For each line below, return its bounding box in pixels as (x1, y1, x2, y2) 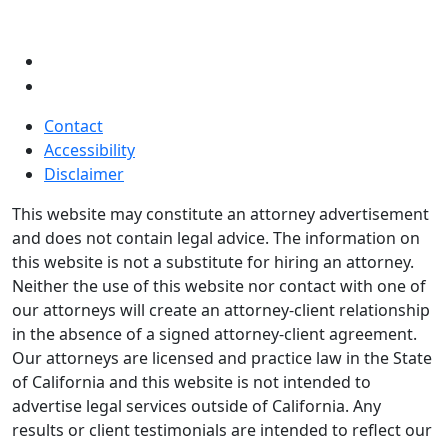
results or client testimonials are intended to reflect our (12, 419, 432, 442)
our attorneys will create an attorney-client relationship (12, 299, 430, 322)
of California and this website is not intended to (12, 371, 371, 394)
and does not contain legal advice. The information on (12, 227, 420, 250)
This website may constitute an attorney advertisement (12, 203, 429, 226)
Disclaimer (44, 163, 124, 186)
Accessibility (44, 139, 135, 162)
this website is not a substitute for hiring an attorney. (12, 251, 414, 274)
